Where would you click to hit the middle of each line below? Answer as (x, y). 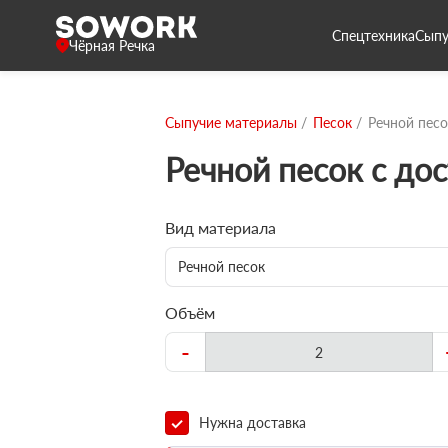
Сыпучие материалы (231, 122)
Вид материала (220, 227)
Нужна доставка (252, 422)
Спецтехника (373, 35)
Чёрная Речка (112, 45)
